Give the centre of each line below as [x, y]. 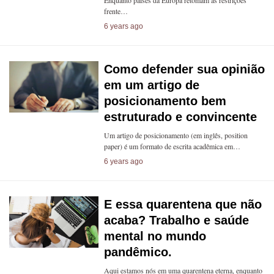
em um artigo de [151, 85]
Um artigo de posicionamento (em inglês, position [176, 135]
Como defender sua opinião [184, 69]
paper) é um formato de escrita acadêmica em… [172, 146]
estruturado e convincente [180, 117]
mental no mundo [155, 236]
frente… [116, 11]
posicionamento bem [165, 101]
